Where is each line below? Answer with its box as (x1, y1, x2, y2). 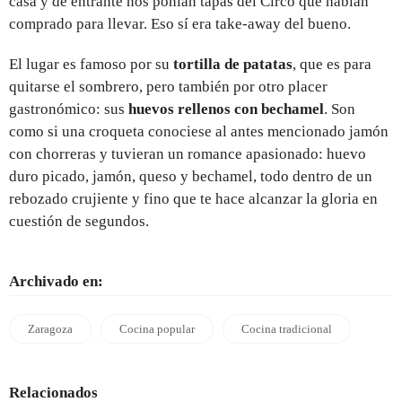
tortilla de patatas (173, 55, 293, 73)
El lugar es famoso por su (9, 55, 173, 73)
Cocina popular (119, 321, 195, 336)
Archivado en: (9, 272, 103, 290)
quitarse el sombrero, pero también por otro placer (9, 77, 328, 95)
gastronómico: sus (9, 100, 128, 118)
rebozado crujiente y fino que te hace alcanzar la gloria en (9, 189, 378, 207)
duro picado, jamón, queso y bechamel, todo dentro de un (9, 167, 372, 185)
